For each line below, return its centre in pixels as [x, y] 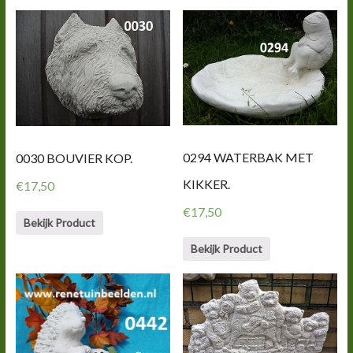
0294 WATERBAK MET [249, 158]
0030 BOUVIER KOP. [74, 158]
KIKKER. [207, 184]
